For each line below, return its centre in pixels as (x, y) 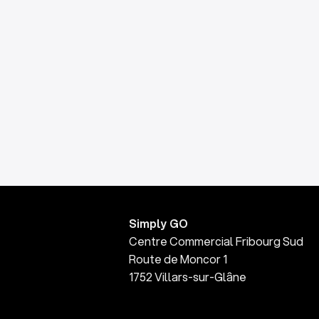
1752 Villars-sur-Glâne (187, 277)
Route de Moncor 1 (178, 259)
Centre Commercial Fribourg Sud (216, 241)
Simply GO (158, 223)
